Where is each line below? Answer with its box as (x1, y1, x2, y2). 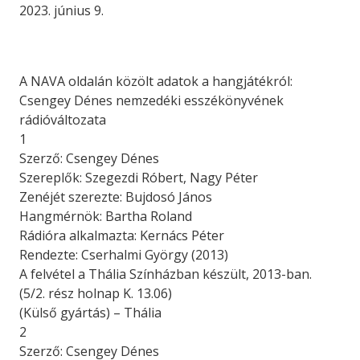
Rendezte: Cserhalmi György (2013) (19, 246, 228, 264)
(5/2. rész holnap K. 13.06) (19, 284, 172, 303)
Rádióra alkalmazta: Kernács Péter (19, 227, 224, 245)
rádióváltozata (19, 111, 106, 129)
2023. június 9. (19, 2, 104, 20)
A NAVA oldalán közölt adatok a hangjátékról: (19, 72, 292, 91)
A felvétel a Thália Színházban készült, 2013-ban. (19, 265, 312, 284)
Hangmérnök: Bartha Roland (19, 207, 192, 226)
